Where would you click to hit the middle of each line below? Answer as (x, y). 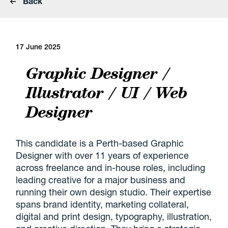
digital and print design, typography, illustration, (114, 216)
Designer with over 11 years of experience (103, 155)
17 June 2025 (38, 47)
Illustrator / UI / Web (106, 92)
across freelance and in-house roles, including (111, 167)
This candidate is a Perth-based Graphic (100, 143)
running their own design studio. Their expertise (114, 192)
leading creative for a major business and (101, 180)
